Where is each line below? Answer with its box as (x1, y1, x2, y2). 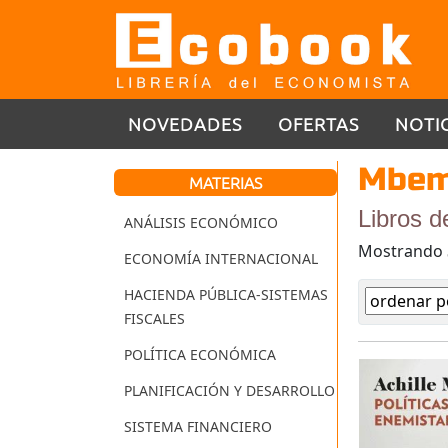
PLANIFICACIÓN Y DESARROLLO (124, 381, 335, 401)
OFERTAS (278, 111, 359, 135)
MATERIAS (189, 171, 263, 194)
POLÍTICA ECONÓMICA (124, 345, 276, 365)
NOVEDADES (128, 111, 242, 135)
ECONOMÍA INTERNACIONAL (124, 249, 318, 269)
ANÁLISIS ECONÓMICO (124, 213, 278, 233)
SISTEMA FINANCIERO (124, 417, 272, 437)
